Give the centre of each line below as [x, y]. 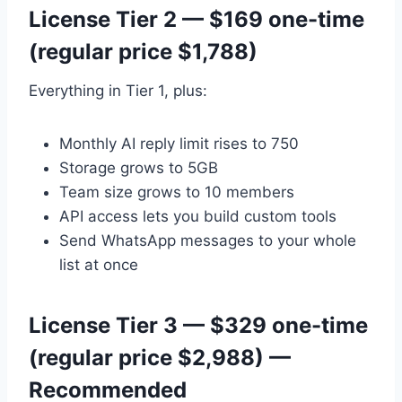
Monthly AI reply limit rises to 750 [179, 144]
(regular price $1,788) [143, 52]
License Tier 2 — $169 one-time [197, 20]
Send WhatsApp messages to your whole [208, 241]
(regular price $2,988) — [160, 358]
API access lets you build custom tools [198, 217]
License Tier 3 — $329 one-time [198, 326]
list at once [99, 265]
